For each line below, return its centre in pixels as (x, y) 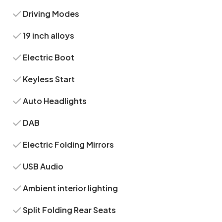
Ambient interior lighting (71, 188)
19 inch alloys (49, 35)
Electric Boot (49, 57)
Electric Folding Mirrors (69, 144)
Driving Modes (51, 14)
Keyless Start (49, 79)
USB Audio (43, 166)
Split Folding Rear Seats (70, 210)
